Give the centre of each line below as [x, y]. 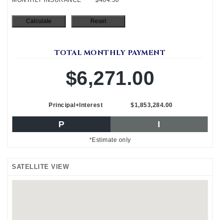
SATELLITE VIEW [40, 166]
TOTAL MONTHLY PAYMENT [110, 53]
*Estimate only [110, 140]
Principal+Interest [76, 105]
